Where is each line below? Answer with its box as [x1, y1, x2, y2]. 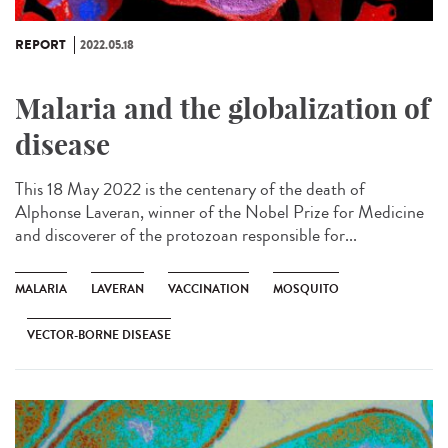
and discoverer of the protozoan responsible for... [15, 221, 357, 248]
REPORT [15, 35, 66, 54]
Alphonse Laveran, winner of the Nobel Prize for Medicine [15, 198, 424, 225]
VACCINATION [168, 279, 249, 298]
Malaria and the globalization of [15, 90, 430, 126]
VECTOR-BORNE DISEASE [27, 325, 171, 344]
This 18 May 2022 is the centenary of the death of [15, 175, 365, 202]
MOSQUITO [273, 279, 339, 298]
